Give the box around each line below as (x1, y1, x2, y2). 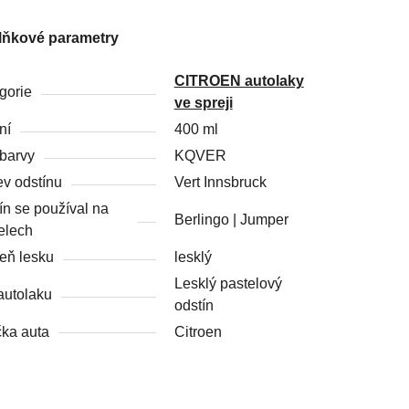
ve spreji (173, 94, 233, 110)
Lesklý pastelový (173, 275, 282, 291)
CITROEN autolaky (173, 72, 304, 89)
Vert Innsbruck (173, 173, 267, 190)
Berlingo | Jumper (173, 211, 288, 227)
